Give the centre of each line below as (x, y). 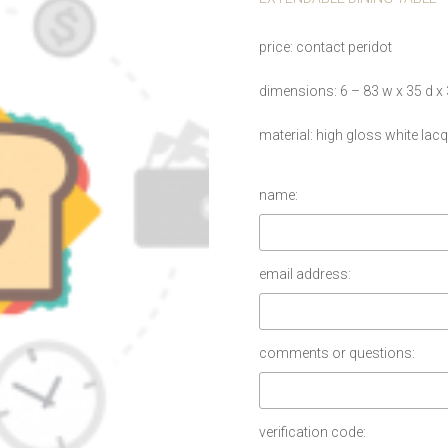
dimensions (296, 91)
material (284, 135)
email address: (304, 274)
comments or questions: (336, 353)
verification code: (312, 432)
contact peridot (343, 47)
